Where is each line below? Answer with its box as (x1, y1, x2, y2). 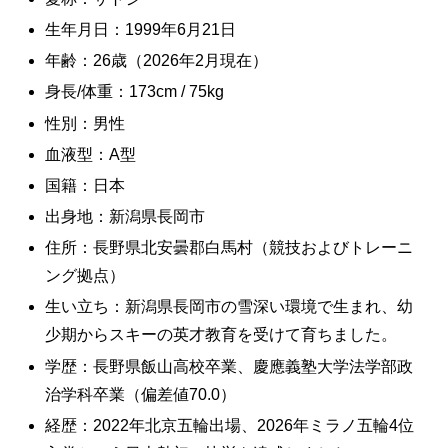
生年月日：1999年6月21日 (45, 20, 237, 38)
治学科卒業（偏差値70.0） (45, 385, 237, 403)
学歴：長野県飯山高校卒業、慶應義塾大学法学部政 (45, 357, 414, 375)
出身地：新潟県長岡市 (45, 208, 206, 226)
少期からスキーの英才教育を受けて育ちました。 (45, 326, 398, 344)
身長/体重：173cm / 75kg (45, 83, 225, 101)
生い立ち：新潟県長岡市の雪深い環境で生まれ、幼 (45, 298, 414, 316)
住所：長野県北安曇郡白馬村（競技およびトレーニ (45, 239, 414, 257)
